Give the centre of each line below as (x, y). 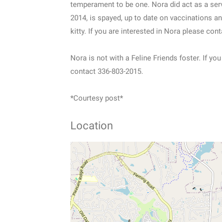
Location (92, 126)
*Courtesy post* (97, 98)
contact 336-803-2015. (107, 71)
